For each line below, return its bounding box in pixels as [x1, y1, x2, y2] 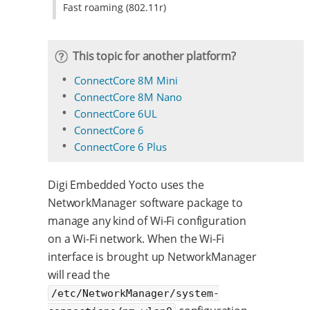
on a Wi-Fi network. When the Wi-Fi [48, 230, 224, 246]
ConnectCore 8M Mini [74, 73, 178, 87]
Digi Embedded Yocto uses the [48, 176, 204, 192]
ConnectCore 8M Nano [74, 89, 182, 104]
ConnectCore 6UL [74, 106, 157, 120]
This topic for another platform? [73, 48, 236, 64]
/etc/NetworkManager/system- [51, 286, 219, 300]
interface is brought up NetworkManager [48, 248, 257, 264]
